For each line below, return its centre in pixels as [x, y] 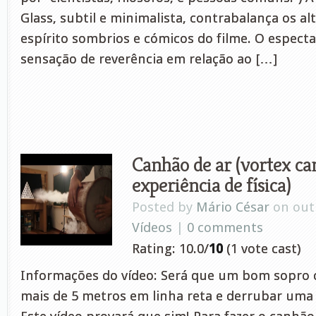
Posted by [164, 207]
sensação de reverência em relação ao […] [149, 59]
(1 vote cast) [262, 249]
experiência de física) [211, 184]
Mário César [233, 207]
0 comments [225, 227]
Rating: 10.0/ [170, 249]
